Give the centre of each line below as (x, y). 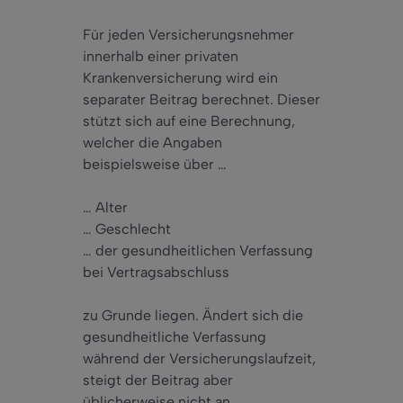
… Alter (105, 208)
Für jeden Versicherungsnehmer (188, 35)
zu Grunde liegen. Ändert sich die (193, 316)
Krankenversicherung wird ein (180, 78)
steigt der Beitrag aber (158, 381)
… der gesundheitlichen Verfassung (198, 251)
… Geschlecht (127, 229)
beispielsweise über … (155, 165)
